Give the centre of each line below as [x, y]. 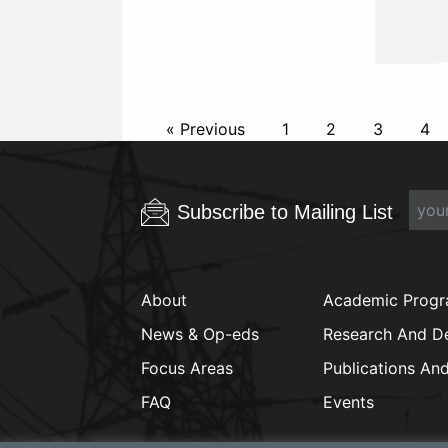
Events [348, 401]
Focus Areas [187, 367]
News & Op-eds [200, 333]
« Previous [205, 128]
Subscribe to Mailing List [285, 211]
